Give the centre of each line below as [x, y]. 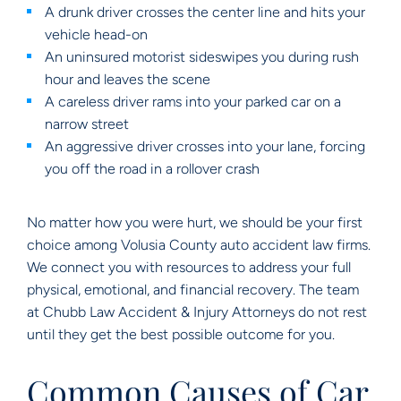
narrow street [87, 124]
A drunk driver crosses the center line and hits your [205, 12]
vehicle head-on [96, 34]
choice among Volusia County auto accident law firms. [199, 245]
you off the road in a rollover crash [152, 169]
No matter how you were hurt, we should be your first [195, 222]
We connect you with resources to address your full [189, 267]
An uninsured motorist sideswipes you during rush [202, 57]
